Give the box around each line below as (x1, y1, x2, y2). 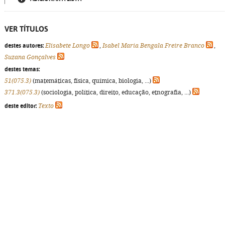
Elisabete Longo (45, 42, 90, 49)
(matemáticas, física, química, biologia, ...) (31, 77, 153, 84)
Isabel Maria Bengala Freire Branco (102, 42, 204, 49)
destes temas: (5, 66, 40, 73)
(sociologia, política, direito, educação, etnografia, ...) (40, 89, 192, 96)
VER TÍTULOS (5, 25, 48, 33)
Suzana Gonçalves (5, 54, 56, 61)
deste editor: (5, 102, 37, 109)
